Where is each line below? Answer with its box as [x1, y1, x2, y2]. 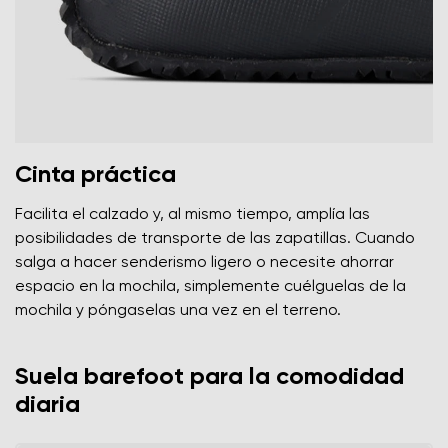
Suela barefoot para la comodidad [15, 364, 404, 389]
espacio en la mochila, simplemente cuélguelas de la [15, 278, 406, 295]
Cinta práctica [15, 162, 176, 187]
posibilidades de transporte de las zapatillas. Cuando [15, 230, 415, 247]
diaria [15, 392, 80, 417]
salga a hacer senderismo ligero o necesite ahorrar [15, 254, 394, 271]
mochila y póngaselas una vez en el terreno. [15, 302, 341, 319]
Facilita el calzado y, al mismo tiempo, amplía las [15, 206, 370, 223]
